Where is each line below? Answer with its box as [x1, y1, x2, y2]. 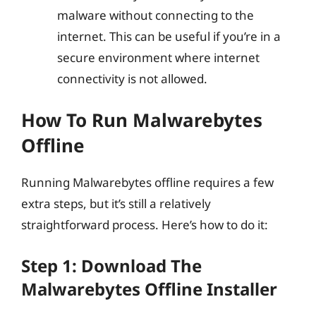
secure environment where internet [57, 49, 260, 66]
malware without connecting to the [57, 6, 254, 23]
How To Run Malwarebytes [21, 107, 262, 133]
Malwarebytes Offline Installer [21, 276, 277, 300]
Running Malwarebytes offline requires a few [21, 174, 274, 190]
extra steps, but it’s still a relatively [21, 195, 211, 212]
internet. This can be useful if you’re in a [57, 28, 281, 44]
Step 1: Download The [21, 253, 202, 277]
